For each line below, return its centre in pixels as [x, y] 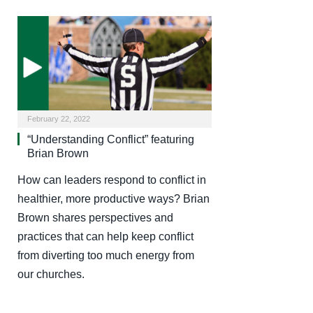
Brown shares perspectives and [95, 217]
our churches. [51, 274]
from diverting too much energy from [106, 255]
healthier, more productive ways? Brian [114, 198]
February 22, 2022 [59, 118]
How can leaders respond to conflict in [112, 180]
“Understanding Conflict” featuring [111, 139]
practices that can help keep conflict [105, 236]
